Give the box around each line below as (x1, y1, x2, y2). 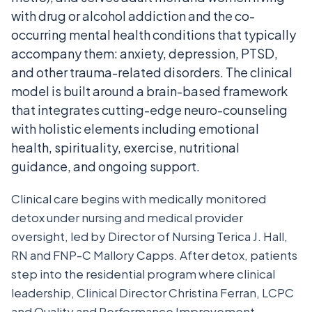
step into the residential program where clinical (11, 266, 275, 281)
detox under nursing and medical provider (11, 210, 243, 225)
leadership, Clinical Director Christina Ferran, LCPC (11, 285, 294, 300)
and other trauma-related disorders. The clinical (11, 64, 292, 80)
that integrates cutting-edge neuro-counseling (11, 102, 288, 118)
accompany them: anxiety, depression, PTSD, (11, 45, 278, 61)
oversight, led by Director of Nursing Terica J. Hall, (11, 228, 288, 244)
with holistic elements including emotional (11, 120, 259, 136)
